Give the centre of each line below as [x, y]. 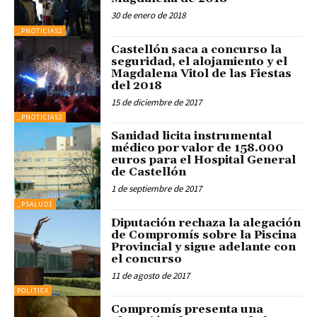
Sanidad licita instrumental [192, 136]
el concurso [147, 259]
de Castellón [149, 172]
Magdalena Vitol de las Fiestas [202, 73]
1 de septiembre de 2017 [157, 189]
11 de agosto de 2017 [151, 275]
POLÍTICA [33, 290]
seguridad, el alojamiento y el [200, 61]
